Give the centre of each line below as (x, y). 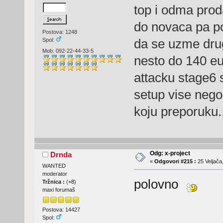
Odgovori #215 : (175, 162)
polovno (159, 184)
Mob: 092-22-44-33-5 (68, 51)
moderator (55, 174)
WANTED (54, 166)
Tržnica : (54, 182)
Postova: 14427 (61, 210)
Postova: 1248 (59, 32)
